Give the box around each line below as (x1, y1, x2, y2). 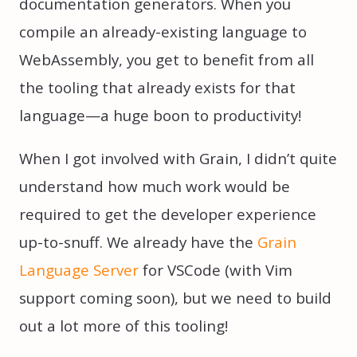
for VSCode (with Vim (139, 259, 292, 280)
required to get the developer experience (19, 203, 316, 225)
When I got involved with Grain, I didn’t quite (19, 147, 337, 169)
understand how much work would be (19, 175, 290, 197)
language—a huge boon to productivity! (19, 105, 301, 126)
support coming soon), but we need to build (19, 287, 331, 308)
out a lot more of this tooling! (19, 315, 228, 336)
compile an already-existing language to (19, 22, 307, 42)
